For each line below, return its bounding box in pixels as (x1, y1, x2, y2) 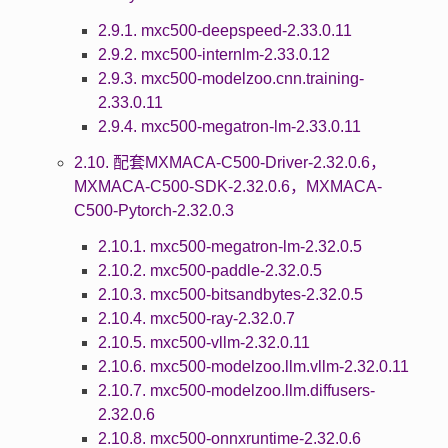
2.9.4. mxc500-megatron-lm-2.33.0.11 (97, 117, 361, 135)
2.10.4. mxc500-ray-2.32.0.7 (97, 309, 295, 327)
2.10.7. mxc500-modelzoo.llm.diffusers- (97, 381, 375, 399)
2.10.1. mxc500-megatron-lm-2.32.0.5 (97, 237, 362, 255)
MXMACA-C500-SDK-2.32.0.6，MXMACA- (73, 177, 382, 195)
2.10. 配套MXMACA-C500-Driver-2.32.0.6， (73, 153, 386, 171)
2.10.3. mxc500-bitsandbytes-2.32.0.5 (97, 285, 363, 303)
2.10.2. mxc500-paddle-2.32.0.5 (97, 261, 322, 279)
